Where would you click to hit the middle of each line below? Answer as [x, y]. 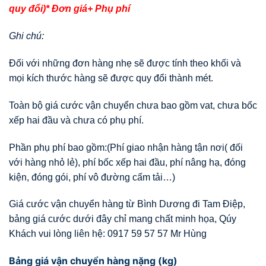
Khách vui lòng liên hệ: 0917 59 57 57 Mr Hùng [108, 234]
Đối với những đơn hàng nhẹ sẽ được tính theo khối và [125, 63]
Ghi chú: [26, 36]
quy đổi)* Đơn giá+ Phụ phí [69, 9]
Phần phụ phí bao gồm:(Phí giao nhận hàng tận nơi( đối [126, 147]
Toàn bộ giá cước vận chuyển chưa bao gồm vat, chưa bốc [133, 105]
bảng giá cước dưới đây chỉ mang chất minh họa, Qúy [123, 219]
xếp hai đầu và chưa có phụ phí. [76, 120]
